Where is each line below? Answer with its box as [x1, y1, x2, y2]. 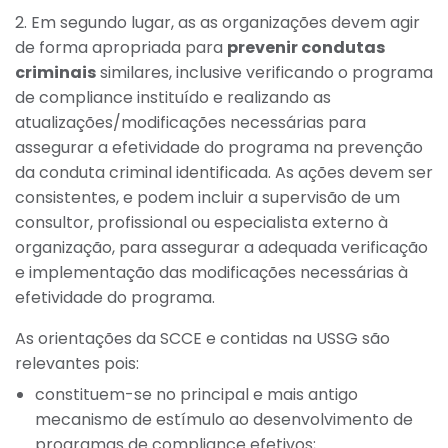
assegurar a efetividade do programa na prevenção [15, 135, 423, 159]
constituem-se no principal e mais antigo [35, 382, 358, 406]
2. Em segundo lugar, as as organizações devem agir [15, 10, 420, 34]
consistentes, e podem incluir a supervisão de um [15, 185, 400, 209]
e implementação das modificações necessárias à [15, 260, 408, 284]
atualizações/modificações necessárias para [15, 110, 366, 134]
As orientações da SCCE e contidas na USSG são [15, 326, 390, 350]
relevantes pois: [15, 351, 139, 375]
